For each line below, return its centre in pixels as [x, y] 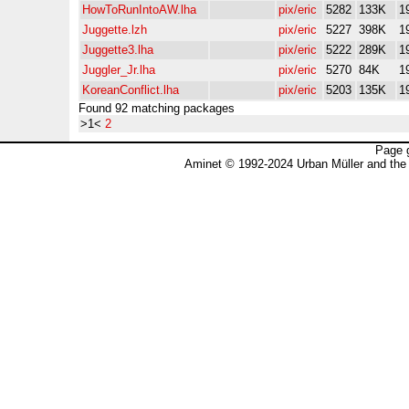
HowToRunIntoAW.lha [139, 10]
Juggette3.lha [118, 50]
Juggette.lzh [115, 30]
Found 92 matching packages [157, 108]
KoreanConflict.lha [131, 90]
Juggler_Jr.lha [119, 70]
